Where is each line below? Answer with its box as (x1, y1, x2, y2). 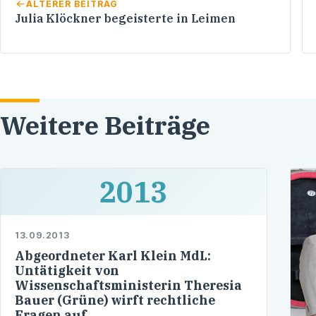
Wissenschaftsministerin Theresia (15, 276, 242, 293)
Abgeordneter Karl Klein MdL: (15, 247, 211, 264)
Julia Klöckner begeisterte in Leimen (15, 11, 236, 25)
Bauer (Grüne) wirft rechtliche (15, 291, 215, 308)
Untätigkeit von (15, 262, 119, 279)
